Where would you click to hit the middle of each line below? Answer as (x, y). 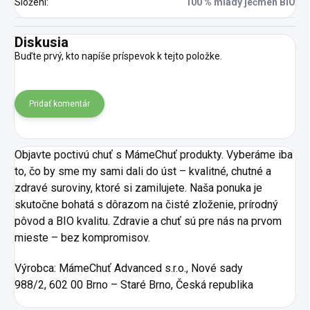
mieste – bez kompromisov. (82, 238)
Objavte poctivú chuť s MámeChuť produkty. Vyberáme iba (154, 155)
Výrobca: (37, 268)
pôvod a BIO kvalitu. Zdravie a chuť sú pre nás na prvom (148, 221)
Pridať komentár (60, 104)
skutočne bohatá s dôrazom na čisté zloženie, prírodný (146, 205)
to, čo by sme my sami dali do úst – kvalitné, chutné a (143, 172)
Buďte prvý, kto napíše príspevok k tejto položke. (118, 56)
